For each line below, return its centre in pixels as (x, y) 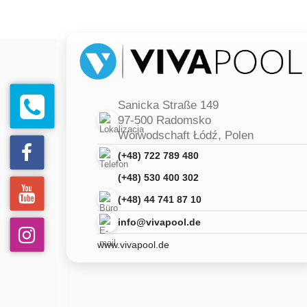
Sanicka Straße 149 (168, 106)
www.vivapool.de (133, 245)
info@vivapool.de (159, 222)
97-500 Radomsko (164, 121)
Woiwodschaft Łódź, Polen (186, 136)
